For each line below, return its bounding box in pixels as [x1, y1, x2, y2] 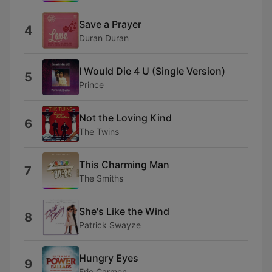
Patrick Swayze [79, 219, 141, 230]
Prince [79, 79, 104, 90]
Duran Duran [79, 32, 129, 43]
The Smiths [79, 172, 123, 183]
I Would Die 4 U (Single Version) [79, 64, 225, 77]
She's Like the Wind [79, 205, 169, 217]
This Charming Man [79, 158, 169, 171]
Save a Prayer [79, 18, 141, 30]
